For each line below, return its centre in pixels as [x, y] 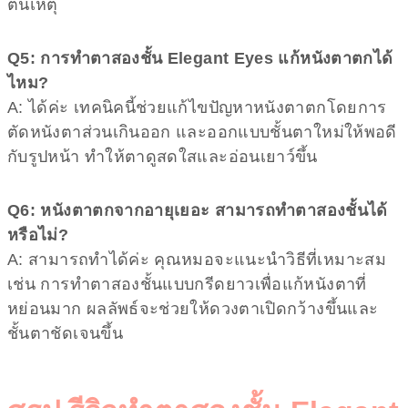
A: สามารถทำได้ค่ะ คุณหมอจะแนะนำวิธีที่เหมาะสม [197, 259]
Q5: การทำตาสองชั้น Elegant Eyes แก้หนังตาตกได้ [200, 58]
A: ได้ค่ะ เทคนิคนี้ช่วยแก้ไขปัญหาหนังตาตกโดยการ [197, 107]
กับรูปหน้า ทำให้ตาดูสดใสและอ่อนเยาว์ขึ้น [163, 156]
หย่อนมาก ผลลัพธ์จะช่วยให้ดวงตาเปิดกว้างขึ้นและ [193, 308]
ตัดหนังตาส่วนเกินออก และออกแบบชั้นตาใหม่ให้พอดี [202, 132]
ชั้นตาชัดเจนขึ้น [65, 333]
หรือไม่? [38, 235]
